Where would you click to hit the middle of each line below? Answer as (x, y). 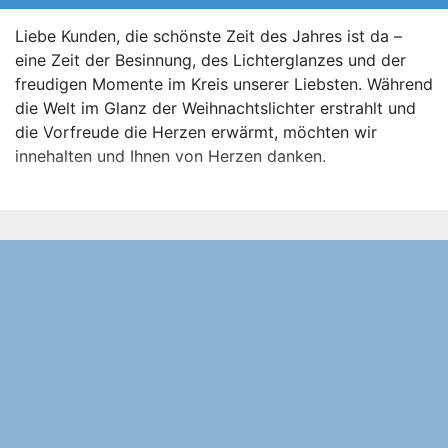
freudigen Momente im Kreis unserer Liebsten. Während (224, 84)
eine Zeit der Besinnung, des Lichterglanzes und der (210, 60)
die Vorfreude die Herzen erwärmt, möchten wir (196, 132)
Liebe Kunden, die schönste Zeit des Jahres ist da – (208, 36)
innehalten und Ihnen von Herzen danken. (170, 156)
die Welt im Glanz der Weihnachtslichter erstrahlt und (215, 108)
